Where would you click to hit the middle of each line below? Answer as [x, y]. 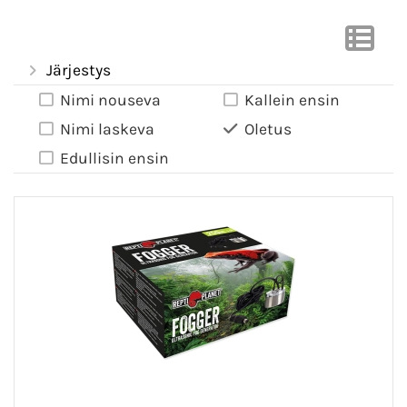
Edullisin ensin [114, 159]
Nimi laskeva [107, 129]
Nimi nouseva [110, 100]
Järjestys [78, 70]
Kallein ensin [292, 100]
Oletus [268, 129]
